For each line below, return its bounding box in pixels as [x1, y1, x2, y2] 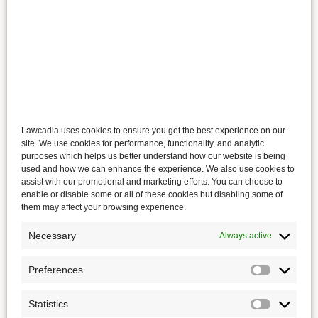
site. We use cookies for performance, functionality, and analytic [21, 138, 264, 148]
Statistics [28, 297, 68, 309]
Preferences [28, 263, 83, 275]
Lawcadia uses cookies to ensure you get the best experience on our [21, 125, 285, 136]
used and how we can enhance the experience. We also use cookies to [21, 163, 295, 174]
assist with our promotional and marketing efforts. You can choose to [21, 176, 283, 187]
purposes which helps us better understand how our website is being [21, 150, 285, 161]
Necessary [28, 229, 76, 241]
